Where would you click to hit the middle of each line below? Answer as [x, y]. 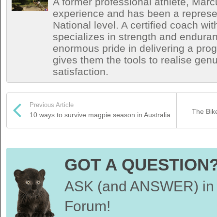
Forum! [87, 206]
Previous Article [52, 105]
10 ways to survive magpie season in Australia [100, 115]
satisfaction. [81, 71]
